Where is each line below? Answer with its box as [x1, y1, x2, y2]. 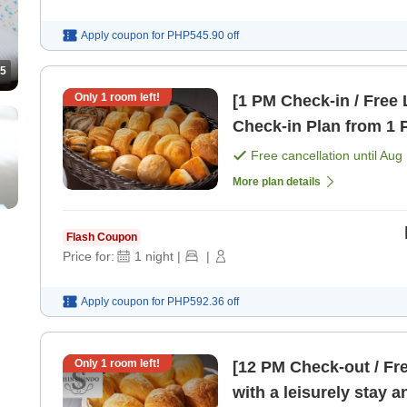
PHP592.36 [167, 294, 224, 308]
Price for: [63, 248, 114, 263]
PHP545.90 [167, 28, 224, 42]
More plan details [233, 174, 321, 188]
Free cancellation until [251, 147, 380, 163]
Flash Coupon [66, 230, 137, 243]
